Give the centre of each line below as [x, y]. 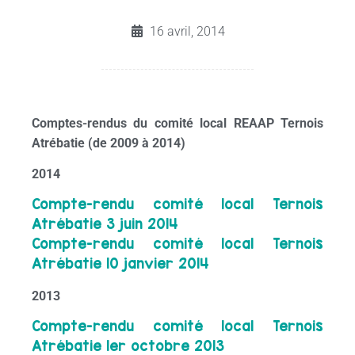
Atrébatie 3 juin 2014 [105, 224]
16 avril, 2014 [187, 31]
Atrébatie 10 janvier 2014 [120, 264]
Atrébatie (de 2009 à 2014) [109, 143]
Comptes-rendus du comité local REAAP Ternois [177, 123]
